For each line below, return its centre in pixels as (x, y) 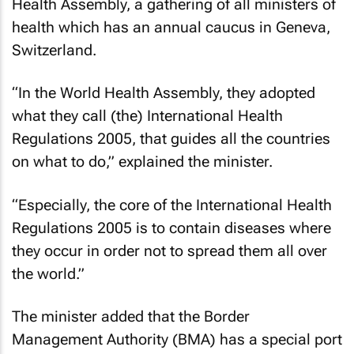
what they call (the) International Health (147, 116)
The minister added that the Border (131, 316)
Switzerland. (54, 50)
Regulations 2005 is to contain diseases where (171, 228)
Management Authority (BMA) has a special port (177, 339)
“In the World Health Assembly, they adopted (164, 93)
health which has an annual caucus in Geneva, (171, 27)
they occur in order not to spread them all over (169, 250)
